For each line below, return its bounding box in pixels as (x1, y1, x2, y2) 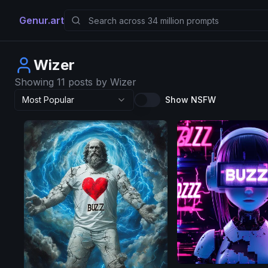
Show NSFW (165, 95, 216, 105)
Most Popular (22, 95, 74, 105)
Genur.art (19, 14, 64, 26)
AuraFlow (193, 193, 227, 202)
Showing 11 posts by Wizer (14, 76, 136, 88)
